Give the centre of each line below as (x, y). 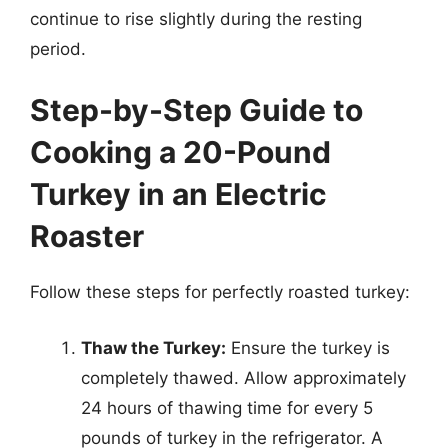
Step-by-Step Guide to (196, 110)
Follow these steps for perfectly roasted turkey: (220, 292)
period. (58, 48)
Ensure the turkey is (308, 347)
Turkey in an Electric (178, 194)
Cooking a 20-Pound (180, 152)
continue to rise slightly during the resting (196, 18)
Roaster (87, 236)
